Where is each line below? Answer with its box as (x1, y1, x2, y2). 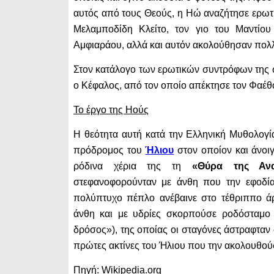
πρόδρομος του (73, 145, 146, 155)
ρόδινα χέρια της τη (73, 161, 192, 171)
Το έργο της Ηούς (73, 105, 149, 115)
